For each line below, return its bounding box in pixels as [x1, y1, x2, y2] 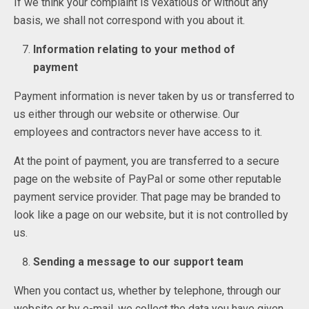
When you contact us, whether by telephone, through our [14, 284, 281, 298]
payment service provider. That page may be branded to [14, 190, 281, 204]
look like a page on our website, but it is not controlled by [14, 208, 288, 222]
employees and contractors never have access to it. [14, 126, 262, 139]
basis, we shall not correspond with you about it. [14, 14, 245, 28]
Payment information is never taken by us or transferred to [14, 90, 295, 103]
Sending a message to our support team [33, 255, 244, 269]
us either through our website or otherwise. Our [14, 108, 239, 121]
